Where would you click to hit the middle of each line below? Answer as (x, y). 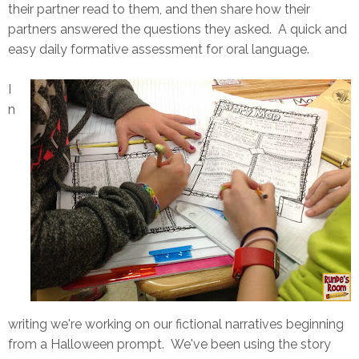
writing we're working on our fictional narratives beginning (176, 324)
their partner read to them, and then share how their (159, 9)
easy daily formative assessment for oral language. (160, 49)
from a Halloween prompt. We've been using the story (169, 344)
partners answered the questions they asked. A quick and (177, 29)
